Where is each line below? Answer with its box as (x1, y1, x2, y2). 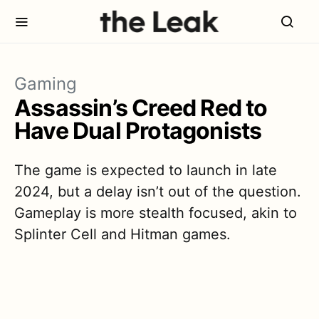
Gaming (14, 73, 77, 94)
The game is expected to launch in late (14, 162, 277, 179)
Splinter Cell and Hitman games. (14, 226, 231, 243)
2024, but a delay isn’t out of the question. (14, 183, 301, 200)
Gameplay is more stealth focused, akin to (14, 204, 297, 221)
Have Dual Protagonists (14, 117, 262, 145)
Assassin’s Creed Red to (14, 94, 268, 122)
